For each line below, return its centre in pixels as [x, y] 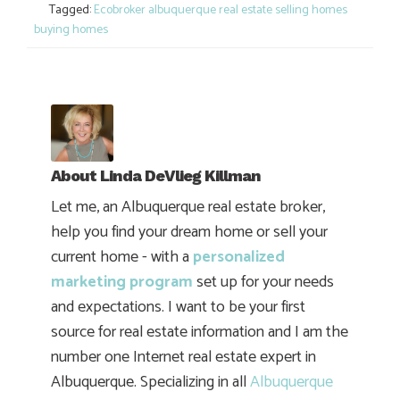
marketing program [122, 283]
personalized [239, 258]
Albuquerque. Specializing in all [150, 383]
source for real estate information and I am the [200, 333]
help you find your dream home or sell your [189, 233]
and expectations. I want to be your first [178, 308]
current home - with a [122, 258]
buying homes [71, 29]
